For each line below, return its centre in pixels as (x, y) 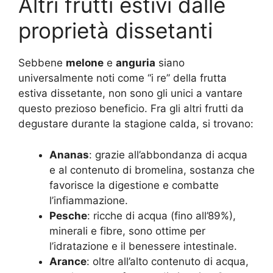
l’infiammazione (87, 200)
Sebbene (42, 63)
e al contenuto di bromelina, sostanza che (152, 170)
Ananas (69, 154)
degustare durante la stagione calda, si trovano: (136, 124)
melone (85, 63)
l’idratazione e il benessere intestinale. (143, 246)
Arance (68, 261)
